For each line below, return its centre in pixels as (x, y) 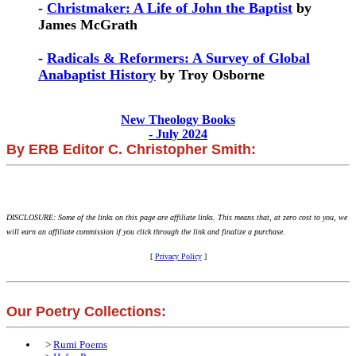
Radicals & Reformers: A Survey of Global (178, 58)
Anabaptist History (97, 74)
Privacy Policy (178, 256)
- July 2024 (178, 133)
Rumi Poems (80, 344)
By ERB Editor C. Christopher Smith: (131, 149)
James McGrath (88, 24)
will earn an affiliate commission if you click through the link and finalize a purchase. (146, 231)
